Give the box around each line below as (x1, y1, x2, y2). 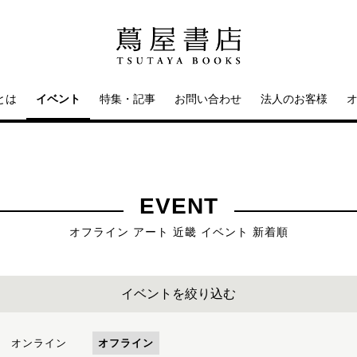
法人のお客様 (261, 92, 328, 105)
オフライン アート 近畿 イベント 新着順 (69, 226, 288, 238)
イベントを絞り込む (121, 287, 236, 300)
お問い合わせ (175, 92, 241, 105)
